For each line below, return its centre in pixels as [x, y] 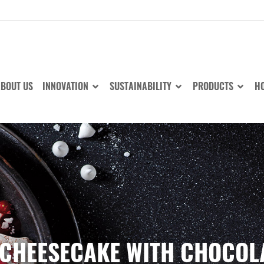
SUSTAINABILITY [142, 86]
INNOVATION [67, 86]
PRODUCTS [214, 86]
